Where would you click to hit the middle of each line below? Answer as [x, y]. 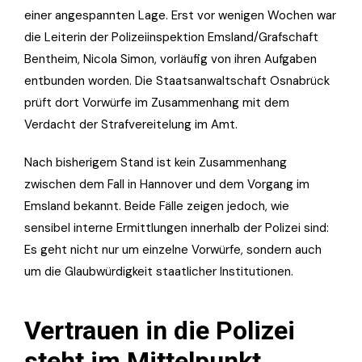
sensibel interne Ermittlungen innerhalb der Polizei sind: [177, 227]
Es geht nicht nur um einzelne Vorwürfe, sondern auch [173, 249]
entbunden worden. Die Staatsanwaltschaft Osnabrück [177, 80]
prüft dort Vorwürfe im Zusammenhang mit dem [157, 102]
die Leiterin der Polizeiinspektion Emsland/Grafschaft [171, 37]
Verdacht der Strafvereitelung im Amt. [131, 124]
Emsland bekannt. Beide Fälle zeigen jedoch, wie [157, 206]
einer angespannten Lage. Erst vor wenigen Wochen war [180, 15]
